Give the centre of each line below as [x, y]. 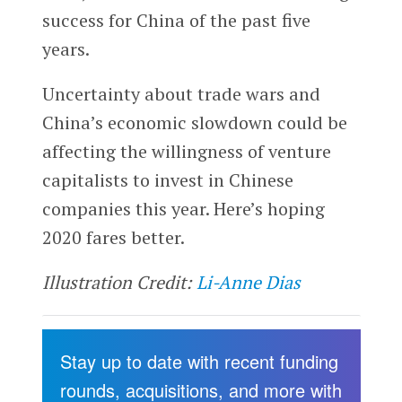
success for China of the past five [176, 20]
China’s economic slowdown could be [194, 122]
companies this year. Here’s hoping [183, 208]
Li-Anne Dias [248, 282]
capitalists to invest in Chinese [167, 179]
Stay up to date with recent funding [199, 361]
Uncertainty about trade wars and [181, 93]
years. [66, 48]
